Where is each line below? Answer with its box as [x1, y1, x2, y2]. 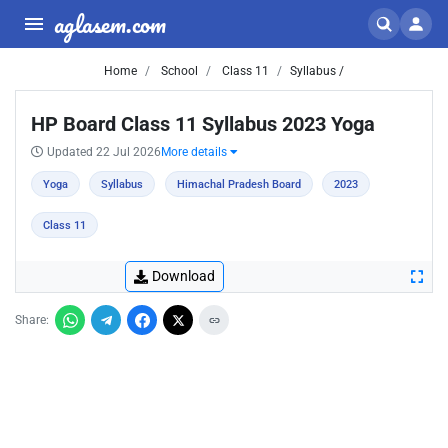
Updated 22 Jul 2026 [47, 145, 161, 159]
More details [161, 145, 230, 159]
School [158, 64, 198, 78]
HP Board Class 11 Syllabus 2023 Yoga [31, 112, 375, 136]
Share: [15, 313, 49, 327]
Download [152, 268, 215, 284]
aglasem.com [54, 4, 166, 43]
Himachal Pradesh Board [176, 178, 301, 191]
